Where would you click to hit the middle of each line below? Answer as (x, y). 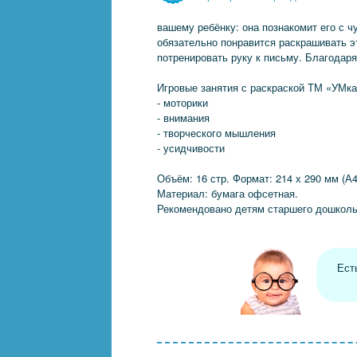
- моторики (182, 102)
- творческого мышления (216, 133)
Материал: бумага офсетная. (228, 193)
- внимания (183, 118)
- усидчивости (191, 148)
